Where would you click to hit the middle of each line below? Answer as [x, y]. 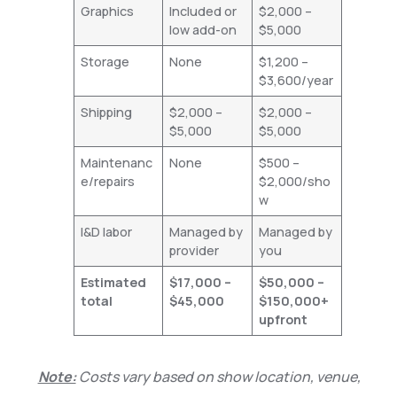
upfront [283, 319]
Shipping [106, 112]
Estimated [113, 282]
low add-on [202, 29]
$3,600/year [296, 80]
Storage [105, 61]
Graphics [107, 11]
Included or [202, 11]
